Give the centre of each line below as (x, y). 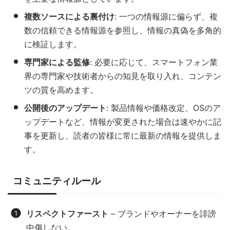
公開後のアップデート (65, 108)
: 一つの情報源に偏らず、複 (166, 17)
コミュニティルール (57, 181)
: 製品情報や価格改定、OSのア (164, 108)
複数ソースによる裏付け (69, 17)
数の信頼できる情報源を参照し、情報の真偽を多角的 (123, 31)
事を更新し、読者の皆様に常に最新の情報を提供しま (123, 136)
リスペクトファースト (67, 214)
